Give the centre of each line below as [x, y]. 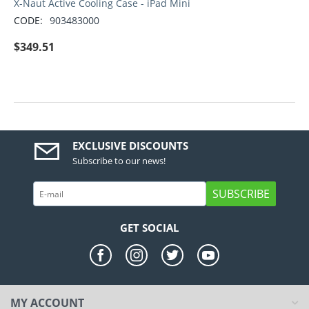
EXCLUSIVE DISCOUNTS [131, 146]
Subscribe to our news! [119, 161]
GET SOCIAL [149, 228]
